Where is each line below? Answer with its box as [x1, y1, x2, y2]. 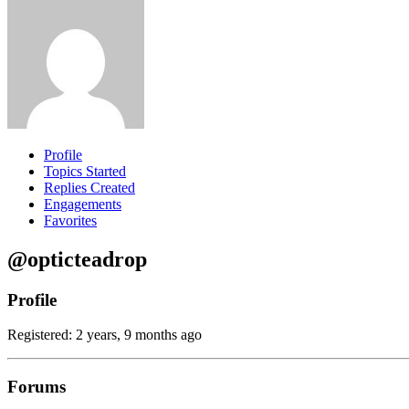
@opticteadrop [7, 246, 147, 271]
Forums [7, 377, 66, 397]
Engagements [44, 195, 121, 212]
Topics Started [44, 163, 126, 179]
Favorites [44, 212, 97, 228]
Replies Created [44, 179, 135, 195]
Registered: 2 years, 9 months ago [7, 327, 202, 343]
